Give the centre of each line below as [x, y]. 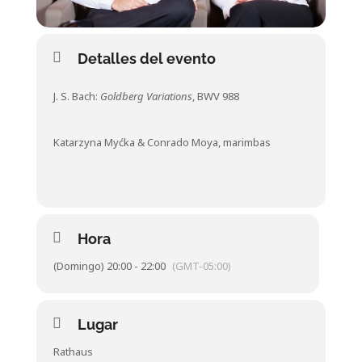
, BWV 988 [215, 96]
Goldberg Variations [146, 96]
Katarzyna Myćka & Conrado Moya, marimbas [162, 142]
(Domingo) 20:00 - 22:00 [109, 266]
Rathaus [73, 351]
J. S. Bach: [76, 96]
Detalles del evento [146, 59]
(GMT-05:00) [201, 266]
